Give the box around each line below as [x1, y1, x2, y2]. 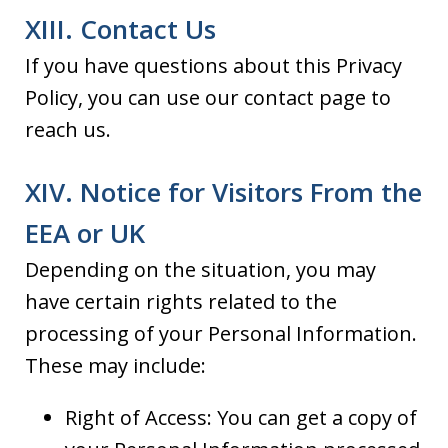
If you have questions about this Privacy [25, 51, 402, 79]
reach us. [25, 115, 111, 143]
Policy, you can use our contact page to [25, 83, 391, 111]
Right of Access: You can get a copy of [65, 403, 417, 431]
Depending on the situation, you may [25, 255, 376, 283]
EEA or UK [25, 214, 145, 251]
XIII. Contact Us [25, 10, 216, 47]
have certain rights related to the [25, 287, 337, 315]
